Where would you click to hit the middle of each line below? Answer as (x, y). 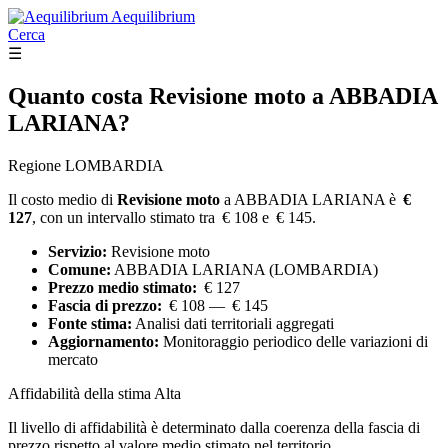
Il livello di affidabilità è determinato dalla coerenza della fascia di (214, 427)
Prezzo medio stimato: (122, 287)
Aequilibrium (153, 16)
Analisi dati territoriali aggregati (233, 323)
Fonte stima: (90, 323)
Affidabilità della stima (81, 393)
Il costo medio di (62, 199)
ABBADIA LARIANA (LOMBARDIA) (244, 269)
